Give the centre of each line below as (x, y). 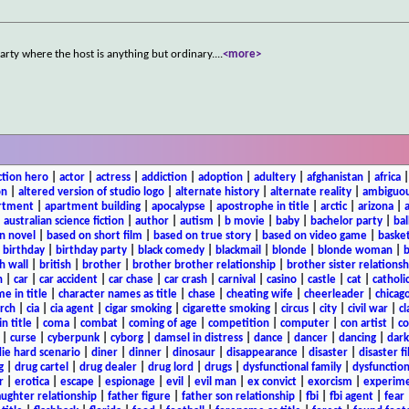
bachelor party (346, 221)
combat (99, 323)
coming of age (163, 323)
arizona (375, 206)
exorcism (330, 382)
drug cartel (41, 367)
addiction (164, 177)
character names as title (118, 294)
